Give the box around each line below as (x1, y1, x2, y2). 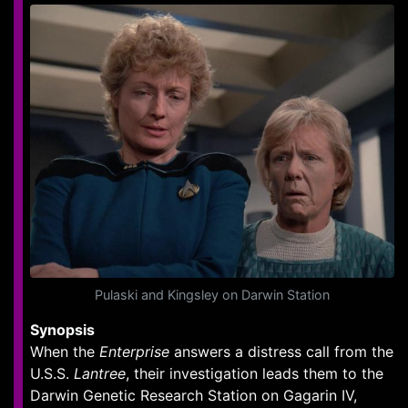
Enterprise (99, 342, 169, 361)
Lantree (74, 364, 126, 382)
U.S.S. (30, 364, 74, 382)
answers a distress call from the (169, 342, 393, 361)
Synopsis (30, 321, 95, 339)
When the (30, 342, 99, 361)
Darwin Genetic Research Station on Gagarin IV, (30, 386, 357, 404)
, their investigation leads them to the (126, 364, 383, 382)
